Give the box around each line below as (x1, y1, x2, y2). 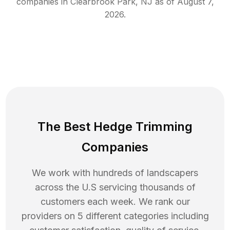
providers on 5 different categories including (21, 210, 209, 222)
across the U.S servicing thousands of (34, 182, 196, 193)
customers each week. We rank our (40, 196, 190, 207)
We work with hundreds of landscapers (32, 167, 198, 179)
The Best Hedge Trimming (37, 119, 193, 135)
